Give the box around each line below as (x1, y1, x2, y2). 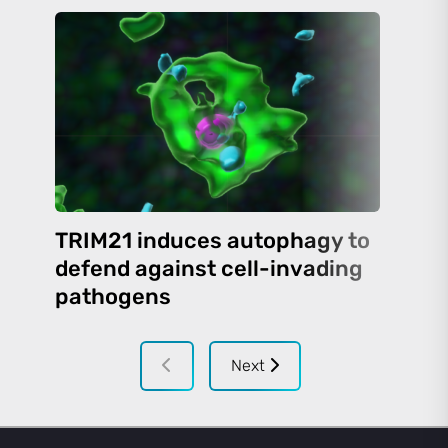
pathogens (55, 283, 171, 310)
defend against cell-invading (55, 255, 363, 282)
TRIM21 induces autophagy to (55, 227, 370, 254)
